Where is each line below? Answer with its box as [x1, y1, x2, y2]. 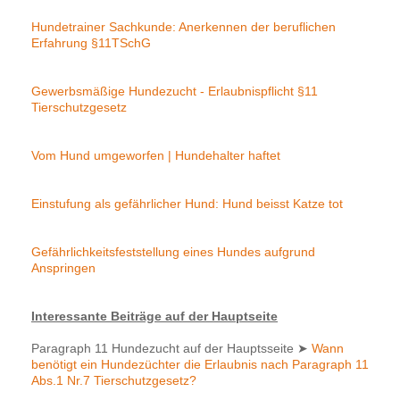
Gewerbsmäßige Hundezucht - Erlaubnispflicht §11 [31, 84, 318, 99]
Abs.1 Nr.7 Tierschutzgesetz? [31, 373, 196, 388]
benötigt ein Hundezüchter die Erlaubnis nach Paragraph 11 [31, 357, 369, 372]
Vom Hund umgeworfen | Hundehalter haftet [31, 148, 280, 163]
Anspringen [31, 261, 96, 276]
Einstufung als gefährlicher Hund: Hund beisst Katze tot [31, 196, 343, 212]
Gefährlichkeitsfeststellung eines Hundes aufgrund [31, 245, 315, 260]
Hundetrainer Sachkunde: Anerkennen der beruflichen [31, 20, 336, 35]
